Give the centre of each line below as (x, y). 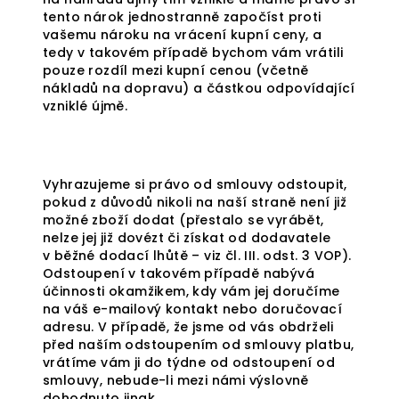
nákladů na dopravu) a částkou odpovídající (199, 88)
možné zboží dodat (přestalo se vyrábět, (183, 220)
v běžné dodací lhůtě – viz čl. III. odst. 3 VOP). (197, 256)
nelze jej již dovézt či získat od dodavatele (187, 238)
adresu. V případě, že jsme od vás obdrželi (188, 327)
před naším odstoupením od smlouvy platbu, (199, 345)
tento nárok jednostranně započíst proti (182, 17)
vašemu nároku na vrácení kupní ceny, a (183, 35)
